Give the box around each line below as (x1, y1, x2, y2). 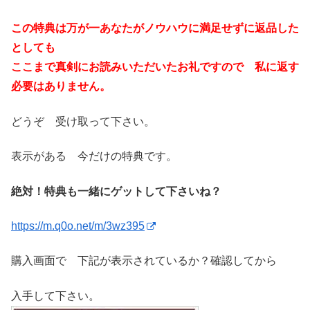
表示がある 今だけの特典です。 (11, 150, 177, 163)
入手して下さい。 (11, 289, 100, 302)
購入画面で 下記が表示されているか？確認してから (11, 255, 277, 267)
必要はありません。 (11, 80, 111, 93)
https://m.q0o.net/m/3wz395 (11, 220, 145, 232)
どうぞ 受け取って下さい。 (11, 115, 155, 127)
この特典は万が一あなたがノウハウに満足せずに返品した (11, 22, 299, 35)
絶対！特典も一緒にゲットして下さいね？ (11, 185, 221, 197)
